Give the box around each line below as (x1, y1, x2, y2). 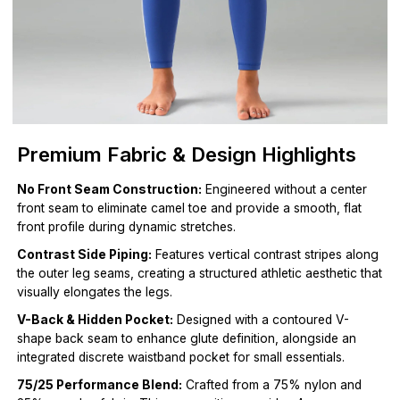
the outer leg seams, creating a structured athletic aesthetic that (17, 266, 383, 281)
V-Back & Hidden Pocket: (17, 312, 174, 328)
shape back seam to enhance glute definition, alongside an (17, 331, 357, 346)
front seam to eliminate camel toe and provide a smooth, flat (17, 201, 362, 216)
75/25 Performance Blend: (17, 378, 183, 393)
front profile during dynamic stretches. (17, 220, 237, 235)
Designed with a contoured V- (173, 312, 350, 328)
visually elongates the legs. (17, 285, 173, 300)
